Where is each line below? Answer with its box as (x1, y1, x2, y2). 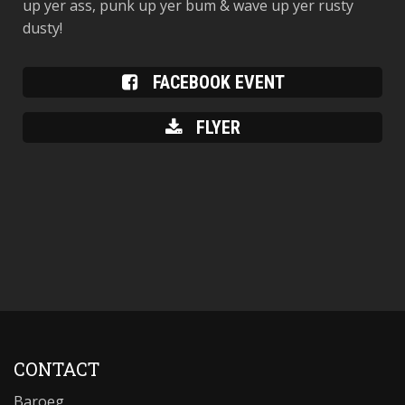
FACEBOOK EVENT (147, 71, 285, 93)
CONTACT (14, 357, 99, 381)
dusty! (23, 18, 62, 38)
